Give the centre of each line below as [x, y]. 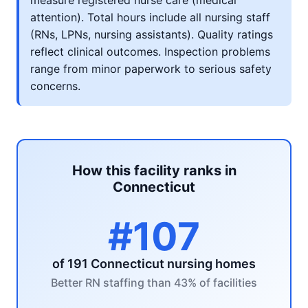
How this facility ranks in [154, 170]
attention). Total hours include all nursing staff [150, 17]
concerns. [55, 86]
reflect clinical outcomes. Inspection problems [150, 52]
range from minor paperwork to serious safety [151, 69]
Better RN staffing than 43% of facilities [154, 283]
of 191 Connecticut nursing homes [154, 264]
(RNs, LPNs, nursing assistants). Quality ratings [152, 34]
